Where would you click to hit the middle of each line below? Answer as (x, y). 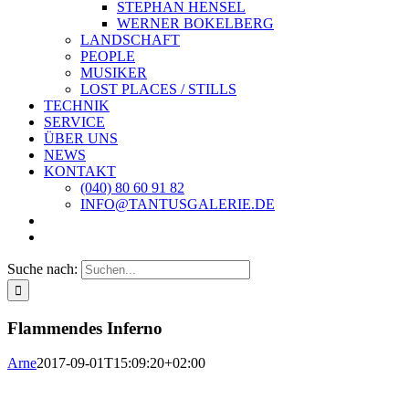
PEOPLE (108, 56)
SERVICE (74, 122)
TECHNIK (77, 105)
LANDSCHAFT (130, 40)
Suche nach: (42, 269)
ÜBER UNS (81, 138)
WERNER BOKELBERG (195, 23)
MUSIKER (114, 73)
